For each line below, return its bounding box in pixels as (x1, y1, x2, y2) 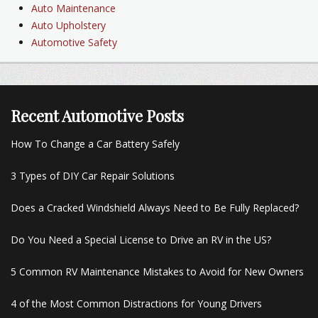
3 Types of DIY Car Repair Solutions (11, 169, 175, 183)
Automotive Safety (31, 35, 117, 50)
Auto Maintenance (31, 1, 116, 16)
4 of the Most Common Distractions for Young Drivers (11, 297, 262, 311)
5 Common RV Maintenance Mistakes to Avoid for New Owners (11, 265, 304, 279)
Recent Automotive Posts (11, 105, 184, 127)
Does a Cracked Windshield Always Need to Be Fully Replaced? (11, 201, 299, 215)
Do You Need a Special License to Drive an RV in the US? (11, 233, 271, 247)
